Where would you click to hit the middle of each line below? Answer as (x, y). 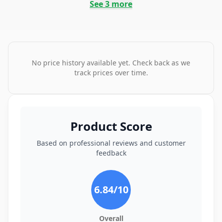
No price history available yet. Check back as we (111, 63)
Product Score (111, 126)
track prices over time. (111, 73)
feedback (111, 153)
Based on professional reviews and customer (111, 143)
